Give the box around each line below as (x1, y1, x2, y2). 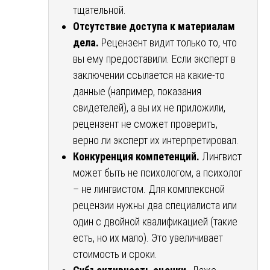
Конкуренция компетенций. (73, 149, 199, 163)
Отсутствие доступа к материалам (73, 19, 235, 33)
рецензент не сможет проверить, (73, 117, 218, 130)
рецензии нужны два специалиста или (73, 198, 237, 212)
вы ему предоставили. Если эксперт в (73, 52, 236, 65)
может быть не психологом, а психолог (73, 166, 242, 179)
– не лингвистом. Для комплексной (73, 182, 225, 195)
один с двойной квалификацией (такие (73, 215, 237, 228)
